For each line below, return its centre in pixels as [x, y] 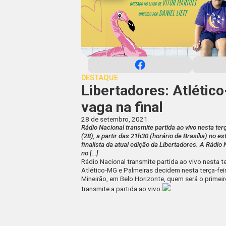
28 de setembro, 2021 [115, 120]
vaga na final [122, 107]
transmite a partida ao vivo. [122, 189]
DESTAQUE [100, 78]
